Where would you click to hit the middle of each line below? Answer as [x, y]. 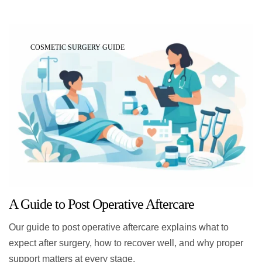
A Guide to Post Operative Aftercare [101, 204]
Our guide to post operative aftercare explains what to [119, 227]
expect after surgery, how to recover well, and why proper [126, 243]
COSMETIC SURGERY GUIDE [77, 48]
